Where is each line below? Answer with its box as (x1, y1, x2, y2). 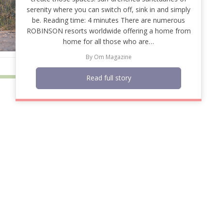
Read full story (86, 73, 131, 83)
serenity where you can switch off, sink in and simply (27, 4, 190, 14)
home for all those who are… (63, 36, 154, 46)
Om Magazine (93, 52, 132, 61)
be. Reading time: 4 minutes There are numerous (32, 15, 185, 25)
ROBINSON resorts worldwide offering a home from (26, 26, 191, 35)
